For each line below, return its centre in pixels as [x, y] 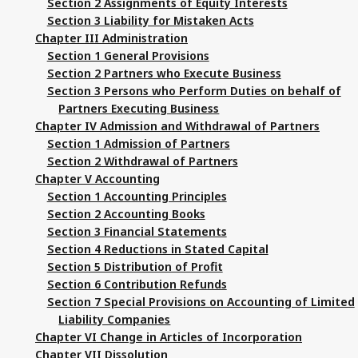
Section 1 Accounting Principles [137, 196]
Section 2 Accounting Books [126, 213]
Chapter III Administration [111, 38]
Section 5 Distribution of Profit [135, 266]
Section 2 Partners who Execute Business [164, 73]
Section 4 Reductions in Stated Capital [157, 249]
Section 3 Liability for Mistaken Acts [150, 20]
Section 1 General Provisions [128, 55]
